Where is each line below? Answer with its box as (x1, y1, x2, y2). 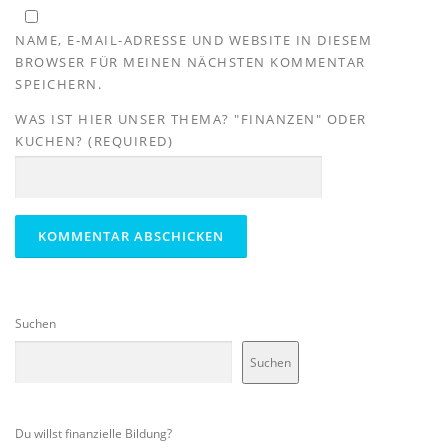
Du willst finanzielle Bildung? (15, 425, 172, 443)
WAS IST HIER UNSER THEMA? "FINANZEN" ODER (15, 110, 367, 129)
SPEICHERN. (15, 75, 102, 93)
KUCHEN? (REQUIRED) (15, 132, 173, 151)
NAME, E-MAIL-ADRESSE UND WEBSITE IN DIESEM (15, 31, 372, 49)
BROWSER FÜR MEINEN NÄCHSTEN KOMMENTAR (15, 53, 366, 71)
